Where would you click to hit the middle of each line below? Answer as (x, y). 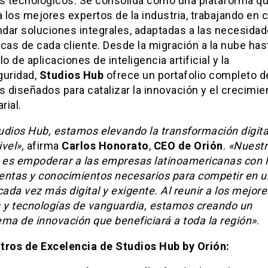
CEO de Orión (188, 146)
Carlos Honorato (105, 146)
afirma (43, 146)
